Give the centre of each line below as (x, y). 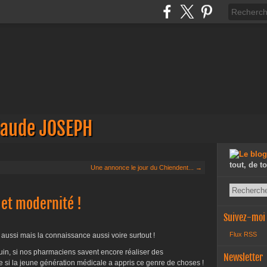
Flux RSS (243, 234)
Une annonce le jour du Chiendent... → (146, 167)
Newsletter (243, 257)
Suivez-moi (244, 218)
